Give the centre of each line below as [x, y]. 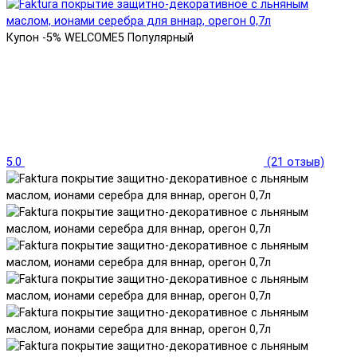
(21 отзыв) [296, 163]
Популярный [161, 38]
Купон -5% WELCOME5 [65, 38]
